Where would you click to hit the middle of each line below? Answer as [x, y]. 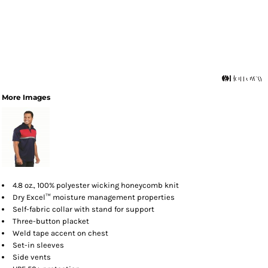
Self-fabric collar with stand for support [83, 209]
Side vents [32, 257]
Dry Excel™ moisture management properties [94, 197]
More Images [26, 97]
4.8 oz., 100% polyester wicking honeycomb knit [96, 185]
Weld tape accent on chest [60, 233]
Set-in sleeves [38, 245]
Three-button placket [51, 221]
